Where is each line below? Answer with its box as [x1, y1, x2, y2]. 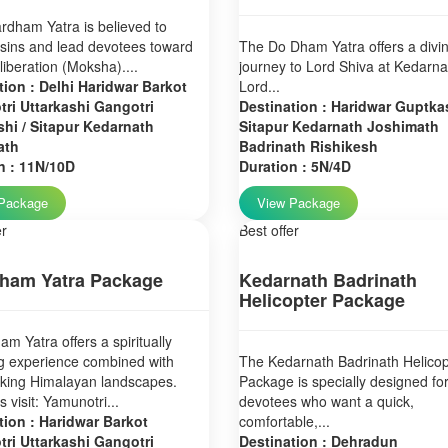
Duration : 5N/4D [239, 156, 351, 176]
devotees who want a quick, [239, 391, 414, 411]
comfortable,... [239, 411, 330, 431]
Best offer [239, 220, 299, 240]
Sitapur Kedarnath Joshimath [239, 116, 439, 136]
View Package [257, 193, 340, 212]
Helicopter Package [239, 287, 405, 313]
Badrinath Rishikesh [239, 136, 378, 156]
